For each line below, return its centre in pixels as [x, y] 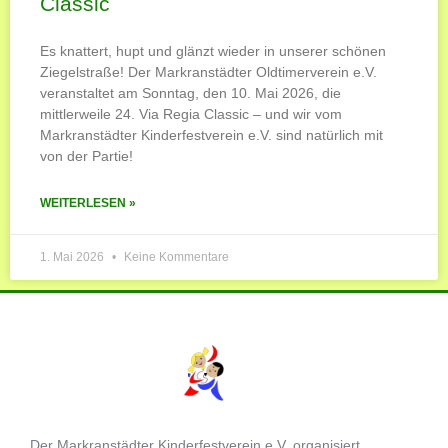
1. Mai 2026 [73, 256]
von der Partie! [86, 155]
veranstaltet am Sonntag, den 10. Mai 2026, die [190, 92]
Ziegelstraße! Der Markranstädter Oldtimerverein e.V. [208, 71]
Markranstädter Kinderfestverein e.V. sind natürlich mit [211, 134]
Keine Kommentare [175, 256]
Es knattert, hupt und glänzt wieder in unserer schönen [213, 50]
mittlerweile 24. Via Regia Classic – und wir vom [191, 113]
